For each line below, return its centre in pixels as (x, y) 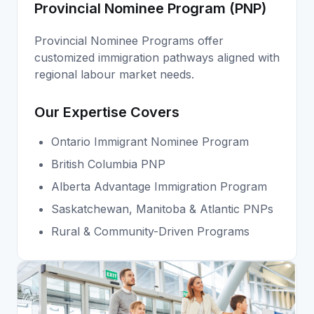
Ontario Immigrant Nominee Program (150, 142)
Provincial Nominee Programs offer (129, 41)
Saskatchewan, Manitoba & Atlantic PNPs (162, 209)
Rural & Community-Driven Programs (150, 232)
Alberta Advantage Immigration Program (159, 187)
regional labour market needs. (114, 75)
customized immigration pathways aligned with (157, 58)
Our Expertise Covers (107, 112)
